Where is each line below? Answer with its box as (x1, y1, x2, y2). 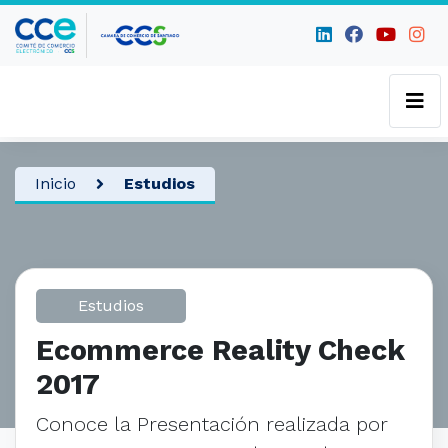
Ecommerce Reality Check (36, 333, 405, 367)
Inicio (35, 174, 76, 193)
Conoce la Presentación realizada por (36, 412, 388, 436)
